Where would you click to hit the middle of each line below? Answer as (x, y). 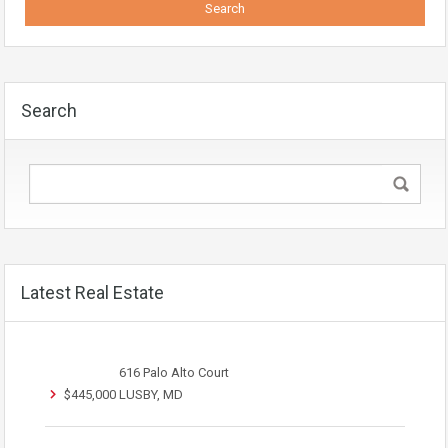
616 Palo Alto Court (174, 372)
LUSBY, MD (151, 394)
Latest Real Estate (92, 292)
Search (49, 110)
